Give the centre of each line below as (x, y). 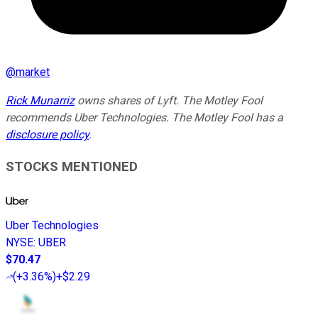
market (33, 72)
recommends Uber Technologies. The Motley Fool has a (144, 117)
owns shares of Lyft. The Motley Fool (169, 100)
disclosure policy (47, 134)
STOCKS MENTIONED (72, 166)
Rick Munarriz (40, 100)
